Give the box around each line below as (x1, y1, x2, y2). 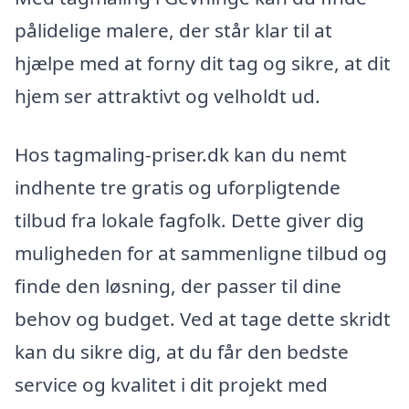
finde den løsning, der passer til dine (15, 272, 341, 299)
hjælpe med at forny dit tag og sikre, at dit (15, 50, 391, 77)
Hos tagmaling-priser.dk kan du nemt (15, 141, 347, 167)
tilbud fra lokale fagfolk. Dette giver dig (15, 206, 364, 233)
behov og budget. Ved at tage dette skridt (15, 305, 391, 331)
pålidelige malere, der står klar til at (15, 17, 332, 44)
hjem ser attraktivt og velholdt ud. (15, 83, 320, 110)
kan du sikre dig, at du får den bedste (15, 338, 349, 364)
